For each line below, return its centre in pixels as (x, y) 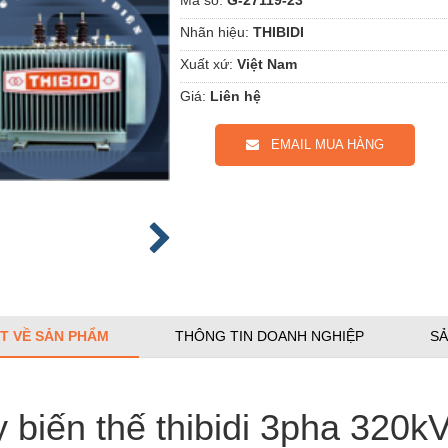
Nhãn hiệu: (214, 31)
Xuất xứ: (206, 63)
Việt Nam (267, 63)
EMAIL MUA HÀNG (321, 144)
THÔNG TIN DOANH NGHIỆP (269, 335)
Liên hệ (235, 95)
